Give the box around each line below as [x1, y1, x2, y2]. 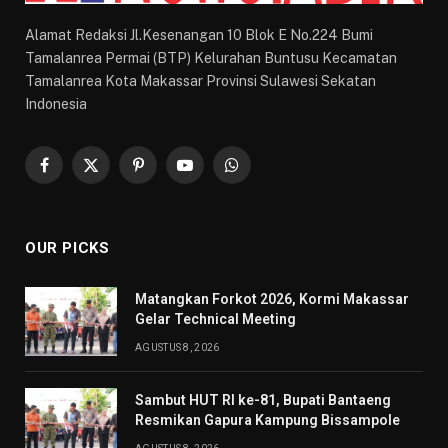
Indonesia [25, 95, 87, 112]
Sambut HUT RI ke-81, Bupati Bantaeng [135, 391, 391, 408]
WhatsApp [230, 165, 299, 182]
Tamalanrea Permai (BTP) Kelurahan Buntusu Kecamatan [25, 49, 397, 66]
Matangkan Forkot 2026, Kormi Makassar [135, 290, 409, 307]
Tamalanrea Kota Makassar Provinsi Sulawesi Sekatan [25, 72, 376, 89]
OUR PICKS [25, 238, 110, 257]
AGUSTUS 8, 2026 [135, 341, 220, 353]
